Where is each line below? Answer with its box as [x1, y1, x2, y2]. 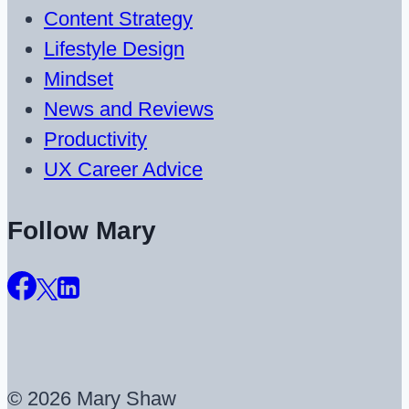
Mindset [44, 68, 113, 91]
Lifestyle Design [44, 37, 184, 61]
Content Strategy [44, 7, 193, 31]
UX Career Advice [44, 158, 203, 182]
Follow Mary [7, 216, 156, 246]
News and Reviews [44, 98, 214, 121]
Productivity [44, 128, 147, 152]
